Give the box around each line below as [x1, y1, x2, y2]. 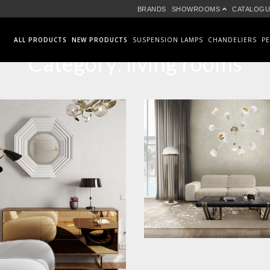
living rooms [126, 50, 242, 77]
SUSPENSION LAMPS [133, 36, 203, 44]
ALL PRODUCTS [14, 36, 67, 44]
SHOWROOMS [171, 5, 222, 13]
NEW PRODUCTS [72, 36, 128, 44]
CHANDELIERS [208, 36, 257, 44]
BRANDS [137, 5, 166, 13]
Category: [28, 50, 126, 77]
